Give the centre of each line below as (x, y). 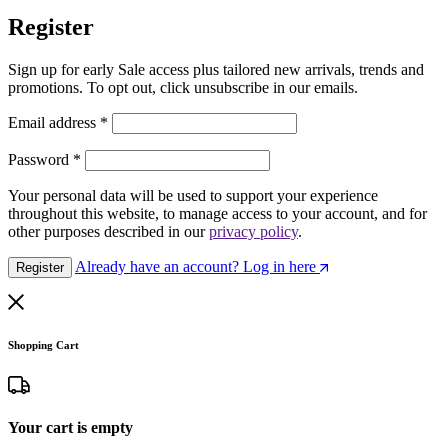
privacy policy (253, 231)
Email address (54, 122)
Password (40, 159)
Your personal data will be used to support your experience (193, 195)
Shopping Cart (43, 344)
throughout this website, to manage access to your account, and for (217, 213)
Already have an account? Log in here (195, 266)
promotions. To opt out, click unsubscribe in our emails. (183, 87)
